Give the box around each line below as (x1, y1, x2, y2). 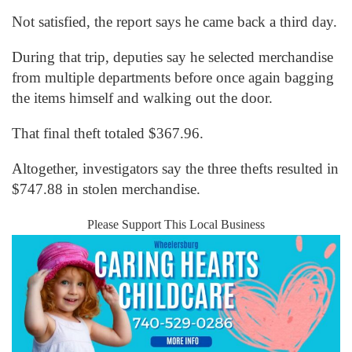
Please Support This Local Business (87, 218, 265, 232)
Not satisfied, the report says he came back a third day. (12, 13, 337, 30)
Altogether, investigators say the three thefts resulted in (12, 160, 339, 178)
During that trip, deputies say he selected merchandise (12, 48, 333, 65)
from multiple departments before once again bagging (12, 68, 334, 86)
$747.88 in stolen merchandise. (12, 181, 200, 198)
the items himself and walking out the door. (12, 89, 273, 106)
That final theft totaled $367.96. (12, 124, 203, 141)
